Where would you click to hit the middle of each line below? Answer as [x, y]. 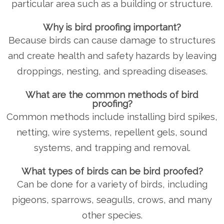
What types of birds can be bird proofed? [112, 171]
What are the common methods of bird [112, 94]
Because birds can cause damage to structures [112, 40]
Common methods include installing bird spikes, [112, 116]
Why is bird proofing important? [112, 27]
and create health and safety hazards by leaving [112, 55]
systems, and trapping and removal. [112, 147]
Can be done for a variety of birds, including [112, 184]
